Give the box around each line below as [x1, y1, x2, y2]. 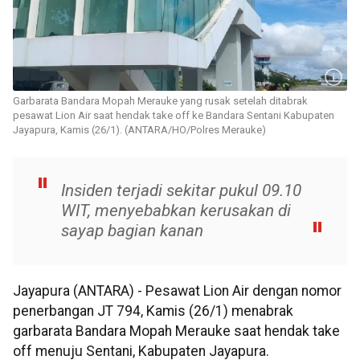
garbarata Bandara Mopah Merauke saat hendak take [13, 323, 340, 340]
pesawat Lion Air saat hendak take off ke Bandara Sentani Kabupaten [13, 109, 334, 122]
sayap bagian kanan [61, 221, 203, 241]
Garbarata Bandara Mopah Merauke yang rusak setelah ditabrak [13, 95, 308, 108]
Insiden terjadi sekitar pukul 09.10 [61, 181, 301, 201]
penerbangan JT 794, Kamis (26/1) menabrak [13, 303, 293, 320]
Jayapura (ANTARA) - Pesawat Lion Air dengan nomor [13, 283, 342, 300]
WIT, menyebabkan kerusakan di [61, 201, 291, 221]
